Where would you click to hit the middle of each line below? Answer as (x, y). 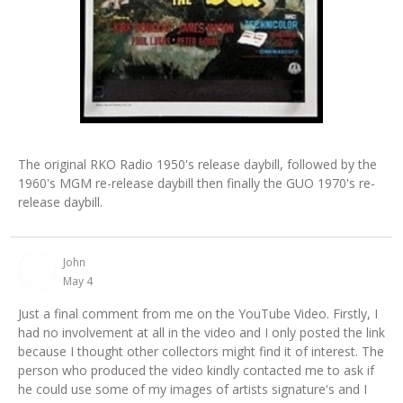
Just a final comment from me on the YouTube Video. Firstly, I (198, 313)
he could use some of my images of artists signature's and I (193, 389)
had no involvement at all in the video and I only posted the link (201, 332)
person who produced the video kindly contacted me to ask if (196, 370)
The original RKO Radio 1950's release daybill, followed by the (197, 164)
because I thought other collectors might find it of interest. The (201, 351)
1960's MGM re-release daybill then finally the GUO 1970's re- (197, 183)
